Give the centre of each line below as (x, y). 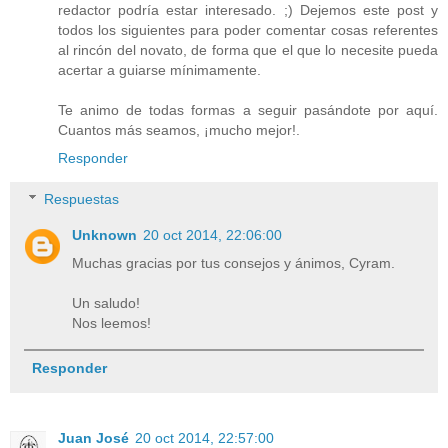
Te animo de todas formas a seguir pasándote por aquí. (248, 109)
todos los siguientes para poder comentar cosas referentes (248, 29)
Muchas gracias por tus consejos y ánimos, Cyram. (234, 263)
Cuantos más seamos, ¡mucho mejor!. (179, 129)
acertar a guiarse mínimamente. (159, 69)
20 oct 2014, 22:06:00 (213, 235)
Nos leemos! (112, 323)
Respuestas (82, 199)
